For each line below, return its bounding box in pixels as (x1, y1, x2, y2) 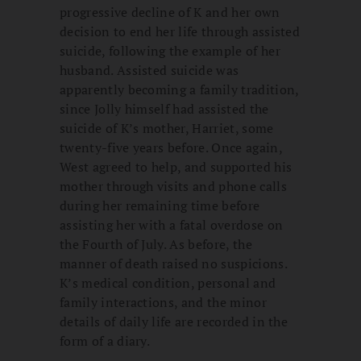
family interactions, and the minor (60, 293, 267, 311)
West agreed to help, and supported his (60, 157, 293, 176)
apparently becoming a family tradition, (60, 80, 299, 98)
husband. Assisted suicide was (60, 60, 239, 79)
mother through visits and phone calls (60, 176, 287, 195)
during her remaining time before (60, 196, 260, 214)
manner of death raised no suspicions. (60, 254, 287, 272)
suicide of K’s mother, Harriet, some (60, 118, 274, 137)
